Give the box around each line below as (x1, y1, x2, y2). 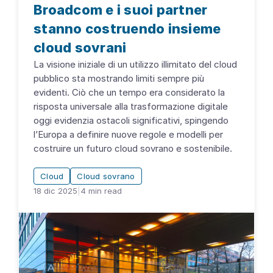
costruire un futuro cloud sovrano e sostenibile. (34, 143, 232, 155)
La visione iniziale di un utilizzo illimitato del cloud (34, 58, 237, 71)
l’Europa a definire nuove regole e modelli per (34, 129, 223, 141)
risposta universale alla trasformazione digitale (34, 101, 228, 113)
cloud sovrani (34, 40, 127, 56)
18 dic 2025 (34, 186, 77, 196)
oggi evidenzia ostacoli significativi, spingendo (34, 115, 229, 127)
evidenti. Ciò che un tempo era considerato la (34, 87, 225, 99)
